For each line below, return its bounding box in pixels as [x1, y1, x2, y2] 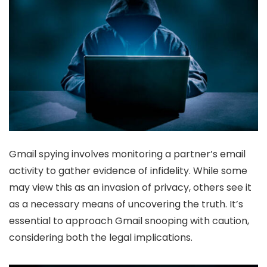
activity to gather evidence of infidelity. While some [9, 163, 247, 178]
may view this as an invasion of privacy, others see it [9, 180, 252, 194]
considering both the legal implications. [9, 230, 193, 244]
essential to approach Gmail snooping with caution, [9, 213, 249, 228]
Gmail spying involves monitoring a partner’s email [9, 147, 246, 161]
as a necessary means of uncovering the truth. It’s [9, 197, 243, 211]
